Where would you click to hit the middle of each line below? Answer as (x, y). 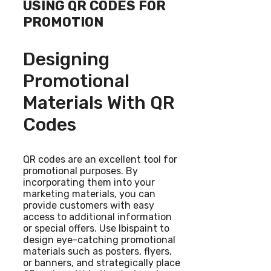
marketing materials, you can (89, 194)
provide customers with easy (89, 205)
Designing (66, 59)
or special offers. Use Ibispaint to (96, 228)
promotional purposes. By (80, 171)
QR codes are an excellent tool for (100, 159)
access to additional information (97, 217)
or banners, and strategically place (102, 263)
